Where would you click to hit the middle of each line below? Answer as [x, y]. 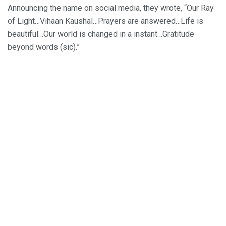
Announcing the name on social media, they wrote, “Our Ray [111, 8]
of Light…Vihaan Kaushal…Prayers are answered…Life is [105, 21]
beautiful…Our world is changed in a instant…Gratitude [101, 34]
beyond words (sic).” [44, 47]
